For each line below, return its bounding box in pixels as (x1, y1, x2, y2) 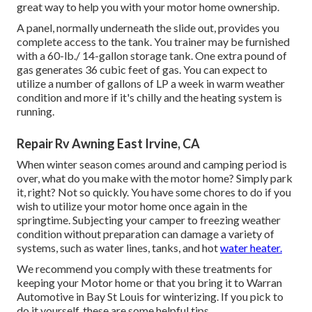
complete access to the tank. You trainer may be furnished (17, 34, 290, 48)
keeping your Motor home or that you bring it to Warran (17, 275, 282, 289)
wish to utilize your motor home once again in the (17, 198, 247, 212)
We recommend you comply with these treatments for (17, 261, 272, 275)
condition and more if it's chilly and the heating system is (17, 90, 282, 104)
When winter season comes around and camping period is (17, 157, 287, 171)
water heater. (220, 240, 282, 254)
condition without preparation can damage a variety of (17, 226, 274, 240)
